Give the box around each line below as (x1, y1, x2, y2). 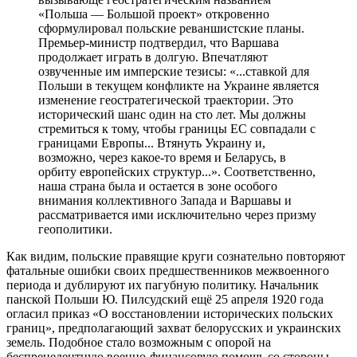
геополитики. (38, 222, 116, 236)
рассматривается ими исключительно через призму (38, 207, 316, 222)
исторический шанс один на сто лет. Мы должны (38, 107, 306, 121)
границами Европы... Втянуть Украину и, (38, 135, 265, 150)
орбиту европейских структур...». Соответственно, (38, 164, 316, 178)
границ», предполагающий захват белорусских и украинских (6, 320, 341, 335)
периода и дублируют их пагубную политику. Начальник (6, 277, 319, 292)
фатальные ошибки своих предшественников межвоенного (6, 263, 329, 277)
